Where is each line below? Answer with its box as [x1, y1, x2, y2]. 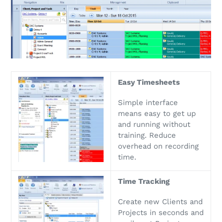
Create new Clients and [118, 197, 203, 207]
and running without [118, 120, 190, 129]
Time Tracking [118, 176, 169, 186]
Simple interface [118, 98, 178, 108]
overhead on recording [118, 142, 199, 151]
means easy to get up [118, 109, 196, 118]
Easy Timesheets [118, 77, 180, 87]
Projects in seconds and [118, 208, 204, 218]
